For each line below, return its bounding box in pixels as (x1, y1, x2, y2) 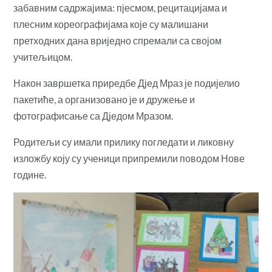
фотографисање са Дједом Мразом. (13, 109, 174, 121)
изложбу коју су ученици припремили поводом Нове (13, 152, 245, 164)
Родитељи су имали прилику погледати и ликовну (13, 135, 234, 148)
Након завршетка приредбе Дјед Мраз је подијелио (13, 76, 240, 89)
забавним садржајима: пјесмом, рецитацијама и (13, 1, 228, 13)
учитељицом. (13, 50, 73, 63)
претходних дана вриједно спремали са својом (13, 34, 222, 46)
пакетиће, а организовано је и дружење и (13, 93, 195, 105)
